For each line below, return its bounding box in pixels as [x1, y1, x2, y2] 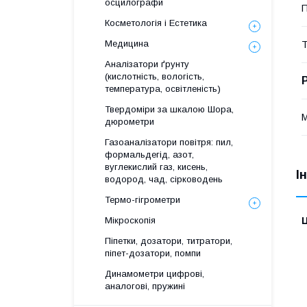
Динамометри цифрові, [105, 269, 204, 279]
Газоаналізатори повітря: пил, [105, 137, 233, 147]
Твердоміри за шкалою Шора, [105, 104, 234, 114]
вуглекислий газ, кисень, [105, 162, 208, 172]
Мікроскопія [105, 215, 156, 225]
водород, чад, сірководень [105, 174, 223, 184]
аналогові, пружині [105, 281, 185, 291]
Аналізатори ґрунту [105, 59, 189, 69]
